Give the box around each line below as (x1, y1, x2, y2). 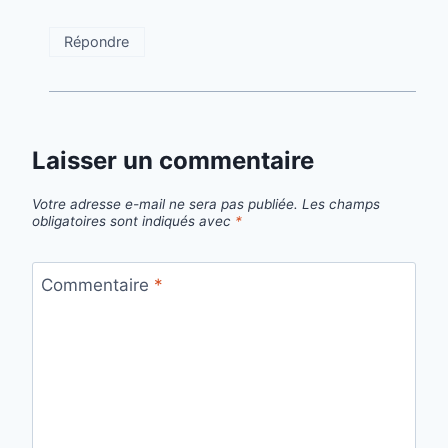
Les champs (302, 196, 380, 213)
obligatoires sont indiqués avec (32, 213, 235, 230)
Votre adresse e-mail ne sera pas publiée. (32, 196, 298, 213)
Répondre (64, 32, 130, 50)
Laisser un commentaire (32, 146, 314, 176)
